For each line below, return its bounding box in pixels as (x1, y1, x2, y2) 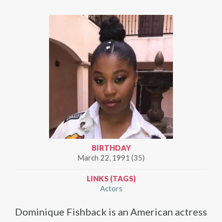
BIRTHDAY (91, 143, 131, 152)
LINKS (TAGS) (86, 174, 136, 183)
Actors (100, 184, 122, 193)
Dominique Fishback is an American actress (15, 206, 207, 218)
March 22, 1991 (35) (77, 153, 145, 162)
